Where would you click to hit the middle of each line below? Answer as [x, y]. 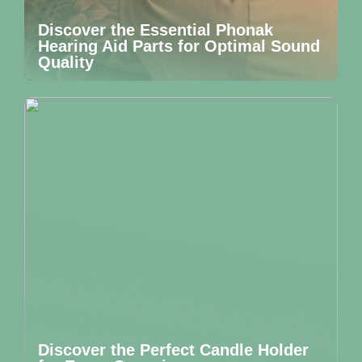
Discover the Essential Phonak [156, 30]
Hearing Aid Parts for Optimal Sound [179, 46]
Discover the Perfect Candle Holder [173, 350]
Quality [66, 62]
